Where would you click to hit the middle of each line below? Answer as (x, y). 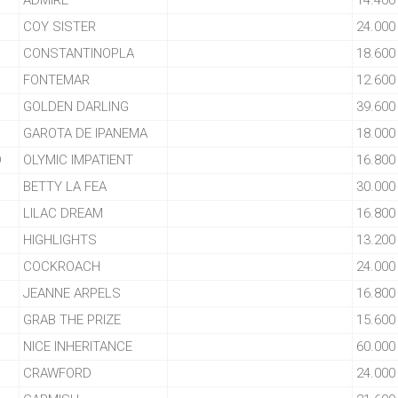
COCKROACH (62, 267)
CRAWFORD (57, 373)
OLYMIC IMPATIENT (78, 160)
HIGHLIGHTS (60, 240)
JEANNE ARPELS (72, 293)
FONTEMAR (56, 80)
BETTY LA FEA (65, 187)
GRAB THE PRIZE (72, 320)
